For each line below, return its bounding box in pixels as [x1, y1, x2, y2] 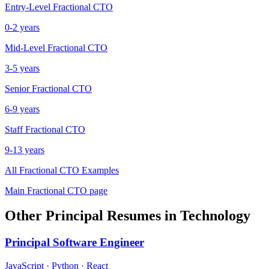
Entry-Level [5, 1, 50, 12]
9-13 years [5, 144, 44, 155]
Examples [79, 165, 119, 175]
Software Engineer [53, 236, 144, 249]
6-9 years [5, 103, 40, 114]
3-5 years [5, 62, 40, 73]
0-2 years [5, 22, 40, 32]
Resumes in [103, 208, 180, 224]
